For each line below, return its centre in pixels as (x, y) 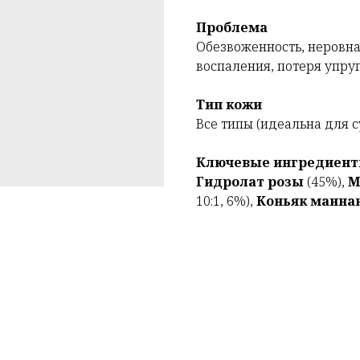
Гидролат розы (250, 182)
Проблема (232, 28)
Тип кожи (229, 105)
